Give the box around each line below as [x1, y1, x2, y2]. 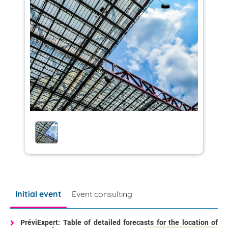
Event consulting [72, 189, 132, 199]
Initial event [15, 189, 62, 199]
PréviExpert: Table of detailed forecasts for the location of [20, 218, 218, 226]
